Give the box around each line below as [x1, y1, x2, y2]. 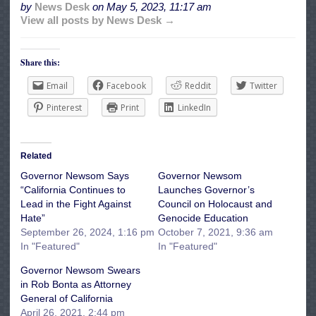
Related [20, 151, 51, 162]
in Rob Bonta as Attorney [20, 279, 131, 291]
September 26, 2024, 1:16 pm [20, 226, 154, 238]
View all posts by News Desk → [20, 14, 175, 27]
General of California [20, 293, 113, 305]
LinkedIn [178, 102, 211, 114]
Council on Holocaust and [158, 198, 272, 210]
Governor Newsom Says [20, 170, 129, 182]
